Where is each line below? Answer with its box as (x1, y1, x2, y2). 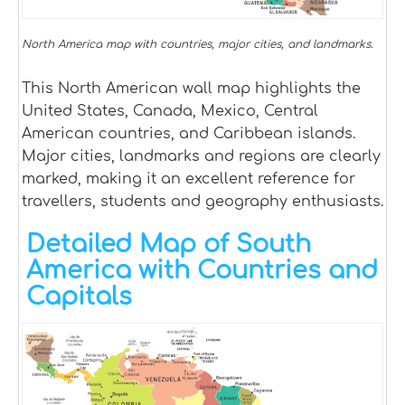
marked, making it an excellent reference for (22, 171, 355, 188)
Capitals (26, 283, 132, 311)
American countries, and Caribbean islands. (22, 126, 355, 143)
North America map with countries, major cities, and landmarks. (22, 38, 373, 52)
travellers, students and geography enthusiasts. (22, 193, 383, 211)
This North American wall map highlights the (22, 80, 361, 98)
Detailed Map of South (26, 231, 311, 259)
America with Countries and (26, 257, 378, 285)
